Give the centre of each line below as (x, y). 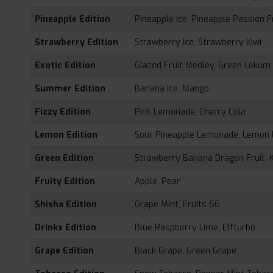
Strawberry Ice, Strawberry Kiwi (198, 43)
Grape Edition (65, 251)
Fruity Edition (65, 182)
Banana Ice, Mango (172, 89)
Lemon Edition (66, 135)
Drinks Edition (66, 228)
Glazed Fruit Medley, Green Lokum (203, 66)
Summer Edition (70, 89)
